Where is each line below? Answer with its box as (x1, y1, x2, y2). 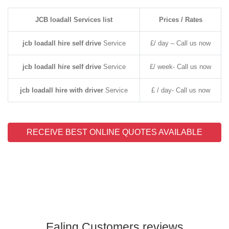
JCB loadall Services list (35, 16, 112, 24)
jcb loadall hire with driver (20, 86, 103, 94)
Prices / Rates (158, 16, 202, 24)
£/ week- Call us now (150, 63, 211, 71)
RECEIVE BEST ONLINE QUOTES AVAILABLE (27, 128, 202, 136)
